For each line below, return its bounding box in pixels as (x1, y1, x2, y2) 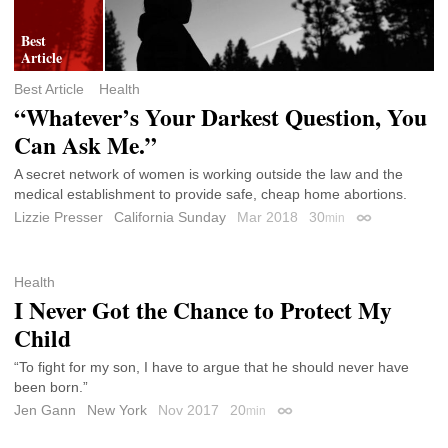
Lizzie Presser (14, 208, 103, 225)
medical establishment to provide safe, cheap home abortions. (14, 185, 407, 202)
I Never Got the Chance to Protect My (14, 292, 392, 327)
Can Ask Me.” (14, 127, 157, 162)
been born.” (14, 378, 88, 395)
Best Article (14, 80, 84, 97)
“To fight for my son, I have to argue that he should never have (14, 358, 409, 375)
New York (87, 401, 147, 418)
